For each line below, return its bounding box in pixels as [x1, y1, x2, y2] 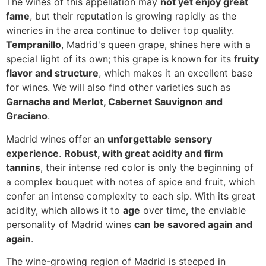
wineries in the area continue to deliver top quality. [6, 24, 234, 37]
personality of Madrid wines [6, 218, 134, 230]
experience [6, 147, 59, 159]
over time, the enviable [140, 204, 246, 216]
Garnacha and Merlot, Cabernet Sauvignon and [6, 96, 223, 108]
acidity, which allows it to [6, 204, 123, 216]
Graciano [6, 110, 47, 122]
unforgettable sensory [107, 132, 212, 145]
